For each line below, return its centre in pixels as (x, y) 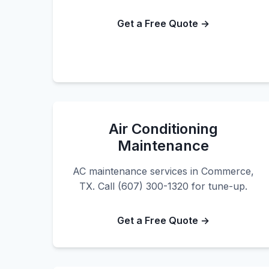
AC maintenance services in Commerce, (163, 171)
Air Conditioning (163, 129)
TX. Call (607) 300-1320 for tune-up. (163, 186)
